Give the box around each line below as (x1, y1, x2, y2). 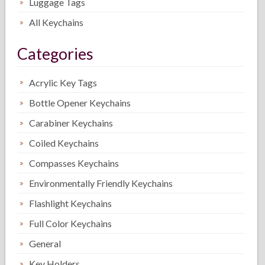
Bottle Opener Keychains (29, 97, 131, 108)
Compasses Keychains (29, 157, 119, 169)
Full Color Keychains (29, 218, 112, 229)
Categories (17, 44, 94, 63)
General (29, 238, 62, 249)
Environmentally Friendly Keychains (29, 177, 173, 189)
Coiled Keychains (29, 137, 99, 148)
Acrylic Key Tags (29, 77, 98, 88)
